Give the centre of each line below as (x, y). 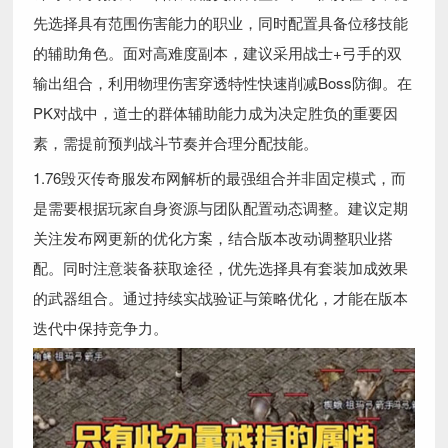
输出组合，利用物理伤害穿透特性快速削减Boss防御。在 (223, 83)
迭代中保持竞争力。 (101, 328)
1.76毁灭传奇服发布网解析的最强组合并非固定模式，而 (220, 178)
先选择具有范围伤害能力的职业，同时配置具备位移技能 (221, 23)
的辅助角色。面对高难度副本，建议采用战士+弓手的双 (218, 53)
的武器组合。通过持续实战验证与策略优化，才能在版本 (221, 298)
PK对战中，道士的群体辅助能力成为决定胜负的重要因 (216, 113)
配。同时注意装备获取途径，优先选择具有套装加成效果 (221, 268)
